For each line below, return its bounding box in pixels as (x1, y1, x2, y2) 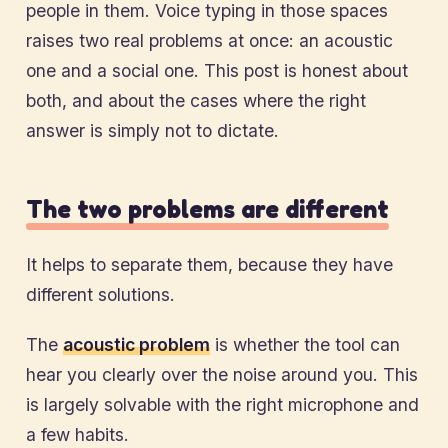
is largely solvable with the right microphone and (26, 394, 419, 415)
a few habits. (26, 424, 129, 445)
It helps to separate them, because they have (26, 254, 393, 275)
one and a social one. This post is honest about (26, 60, 408, 81)
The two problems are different (26, 194, 389, 224)
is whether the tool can (210, 334, 400, 355)
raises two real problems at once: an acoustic (26, 30, 393, 51)
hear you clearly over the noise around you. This (26, 364, 418, 385)
